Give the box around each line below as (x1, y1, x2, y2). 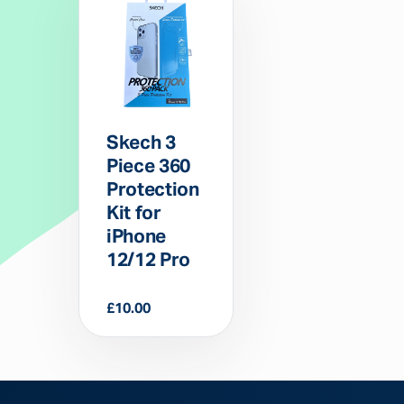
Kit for (106, 204, 161, 224)
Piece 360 (106, 157, 190, 177)
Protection (106, 180, 199, 200)
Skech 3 (106, 133, 176, 153)
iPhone (106, 227, 166, 247)
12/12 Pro (106, 251, 190, 271)
